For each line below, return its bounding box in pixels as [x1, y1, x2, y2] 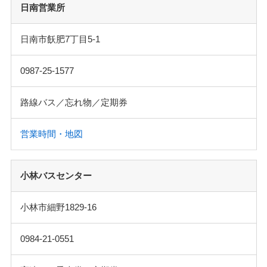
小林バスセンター [20, 170, 92, 181]
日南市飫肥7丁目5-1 [20, 33, 100, 44]
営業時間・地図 [20, 128, 83, 139]
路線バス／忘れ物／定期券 [20, 97, 128, 107]
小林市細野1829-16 [20, 201, 97, 212]
